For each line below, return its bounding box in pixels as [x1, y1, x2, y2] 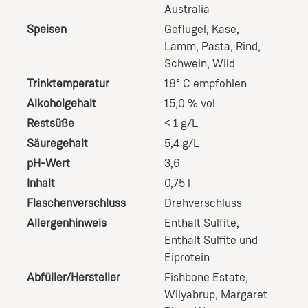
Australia [164, 4, 210, 16]
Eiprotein [164, 252, 210, 265]
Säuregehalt [26, 138, 88, 151]
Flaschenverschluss [26, 198, 126, 210]
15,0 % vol [164, 98, 215, 111]
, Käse [206, 24, 236, 36]
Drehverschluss [164, 198, 242, 210]
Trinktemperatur [26, 78, 109, 91]
